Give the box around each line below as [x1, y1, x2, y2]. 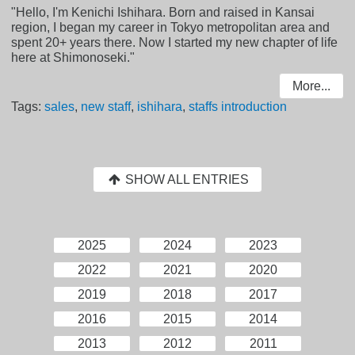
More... [292, 78, 330, 93]
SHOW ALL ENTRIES [122, 173, 250, 187]
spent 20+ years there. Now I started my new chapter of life [11, 35, 338, 49]
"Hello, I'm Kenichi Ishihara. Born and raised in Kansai [11, 5, 315, 19]
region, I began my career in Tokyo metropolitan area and [11, 20, 330, 34]
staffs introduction [189, 100, 288, 114]
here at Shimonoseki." [11, 50, 136, 64]
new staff [81, 100, 132, 114]
